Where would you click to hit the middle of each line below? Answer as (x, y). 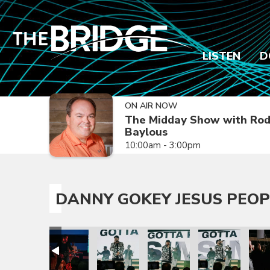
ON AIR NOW (151, 106)
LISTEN (221, 56)
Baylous (146, 132)
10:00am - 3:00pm (163, 145)
